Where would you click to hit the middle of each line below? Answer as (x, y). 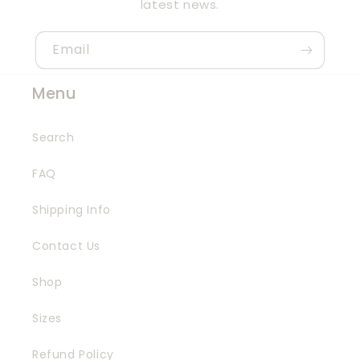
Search (53, 138)
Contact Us (66, 246)
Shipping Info (72, 210)
